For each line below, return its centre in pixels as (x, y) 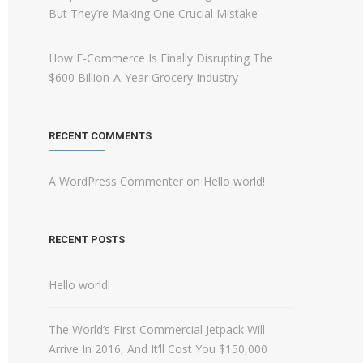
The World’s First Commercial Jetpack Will (157, 329)
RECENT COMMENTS (100, 136)
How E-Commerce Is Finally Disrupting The (161, 58)
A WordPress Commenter (116, 181)
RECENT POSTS (87, 239)
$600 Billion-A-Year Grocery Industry (143, 77)
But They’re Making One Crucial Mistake (153, 13)
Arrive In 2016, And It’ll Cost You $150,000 (158, 349)
